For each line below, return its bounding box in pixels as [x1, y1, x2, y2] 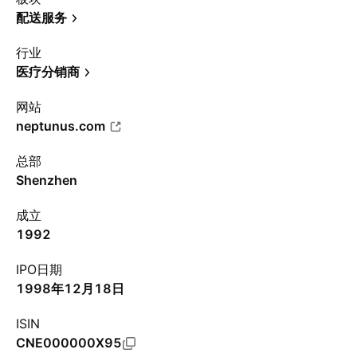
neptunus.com [16, 118, 105, 134]
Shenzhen [16, 172, 77, 188]
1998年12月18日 [16, 280, 124, 296]
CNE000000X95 [16, 335, 122, 351]
